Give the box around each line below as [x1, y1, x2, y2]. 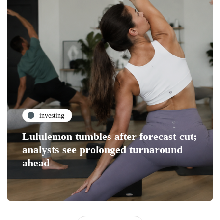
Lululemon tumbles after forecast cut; [22, 130, 197, 143]
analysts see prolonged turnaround [22, 143, 183, 156]
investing [39, 111, 64, 119]
